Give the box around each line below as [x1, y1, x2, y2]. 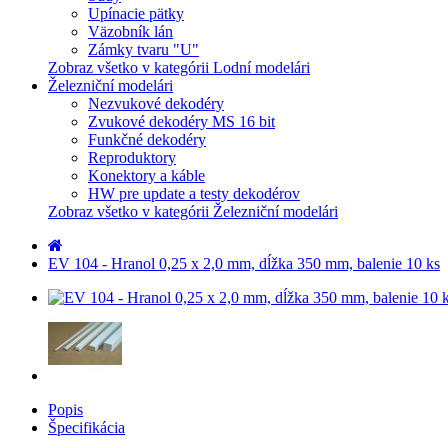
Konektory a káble [88, 167, 205, 184]
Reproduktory [88, 149, 176, 166]
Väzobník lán [88, 23, 173, 40]
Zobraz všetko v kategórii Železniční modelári [48, 203, 338, 220]
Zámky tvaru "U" [88, 41, 199, 58]
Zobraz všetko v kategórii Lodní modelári [48, 59, 310, 76]
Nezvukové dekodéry [88, 95, 224, 112]
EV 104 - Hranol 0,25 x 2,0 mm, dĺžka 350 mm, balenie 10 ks [48, 255, 440, 272]
